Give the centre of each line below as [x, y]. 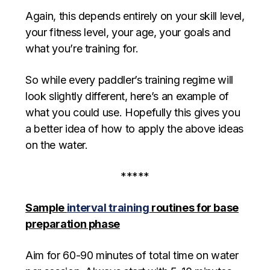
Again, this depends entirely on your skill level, [135, 16]
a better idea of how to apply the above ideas [134, 128]
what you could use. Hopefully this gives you [133, 112]
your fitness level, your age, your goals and [128, 32]
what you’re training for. [82, 48]
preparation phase [73, 224]
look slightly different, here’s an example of [127, 96]
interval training [108, 207]
